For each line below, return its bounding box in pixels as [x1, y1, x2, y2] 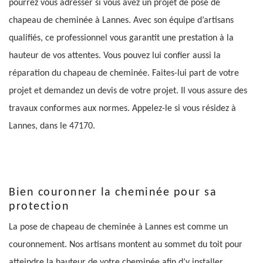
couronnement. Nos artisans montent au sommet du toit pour [9, 240, 242, 249]
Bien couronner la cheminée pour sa [9, 186, 217, 198]
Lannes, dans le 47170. [9, 121, 95, 131]
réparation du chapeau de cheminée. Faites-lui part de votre [9, 68, 239, 78]
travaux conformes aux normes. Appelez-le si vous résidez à [9, 103, 236, 113]
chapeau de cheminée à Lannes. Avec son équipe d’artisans [9, 15, 234, 25]
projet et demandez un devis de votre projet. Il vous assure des [9, 86, 247, 96]
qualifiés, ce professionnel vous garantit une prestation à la [9, 33, 234, 43]
